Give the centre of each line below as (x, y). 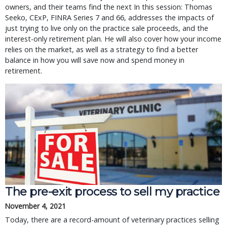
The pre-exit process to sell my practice (112, 192)
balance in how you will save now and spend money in (95, 60)
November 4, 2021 (35, 206)
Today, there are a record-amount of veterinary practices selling (112, 220)
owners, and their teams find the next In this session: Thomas (109, 7)
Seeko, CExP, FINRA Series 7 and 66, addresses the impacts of (109, 17)
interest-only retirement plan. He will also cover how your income (113, 39)
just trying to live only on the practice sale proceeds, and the (107, 28)
